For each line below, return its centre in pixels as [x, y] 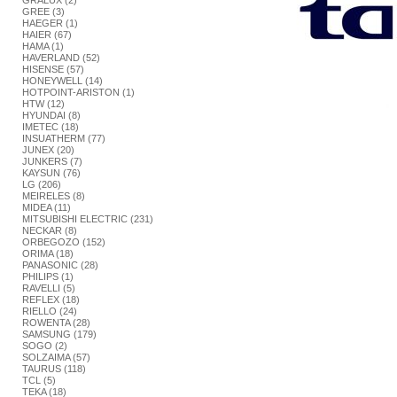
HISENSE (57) [53, 69]
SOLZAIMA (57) [56, 357]
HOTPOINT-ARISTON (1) [78, 92]
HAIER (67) [47, 35]
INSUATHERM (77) [64, 138]
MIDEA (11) [47, 207]
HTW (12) [43, 104]
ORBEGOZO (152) [64, 242]
